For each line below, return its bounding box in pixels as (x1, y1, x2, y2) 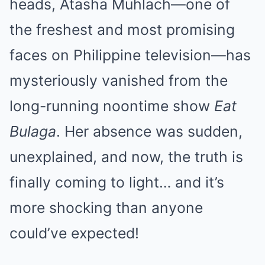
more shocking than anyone (9, 198, 203, 216)
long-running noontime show (9, 96, 214, 115)
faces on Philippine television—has (9, 46, 251, 64)
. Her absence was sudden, (56, 122, 243, 140)
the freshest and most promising (9, 20, 235, 38)
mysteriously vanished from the (9, 71, 228, 89)
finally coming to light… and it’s (9, 173, 224, 191)
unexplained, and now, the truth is (9, 147, 243, 166)
